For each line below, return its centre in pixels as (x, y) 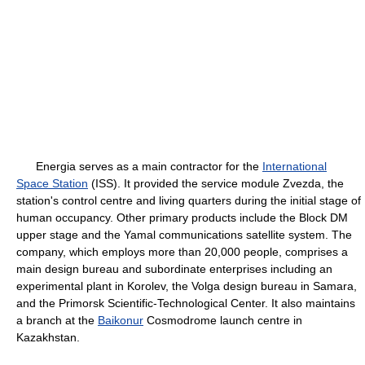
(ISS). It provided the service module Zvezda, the (216, 183)
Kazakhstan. (48, 337)
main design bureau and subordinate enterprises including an (174, 269)
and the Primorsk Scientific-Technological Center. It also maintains (186, 303)
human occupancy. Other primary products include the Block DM (182, 218)
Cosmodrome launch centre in (223, 320)
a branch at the (57, 320)
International (295, 166)
